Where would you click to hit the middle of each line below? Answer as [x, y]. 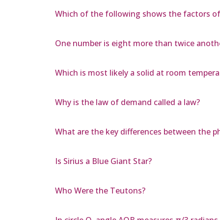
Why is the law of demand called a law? [127, 102]
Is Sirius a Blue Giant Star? [103, 161]
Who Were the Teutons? [100, 191]
